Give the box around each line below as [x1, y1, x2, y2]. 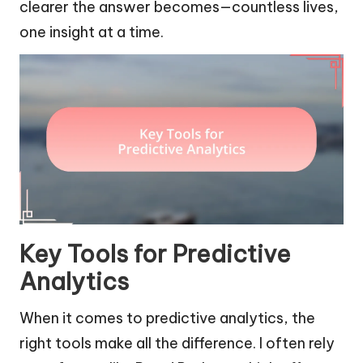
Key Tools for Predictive [19, 239, 291, 270]
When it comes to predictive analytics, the [19, 309, 315, 328]
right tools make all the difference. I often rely [19, 334, 335, 353]
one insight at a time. [19, 23, 164, 42]
